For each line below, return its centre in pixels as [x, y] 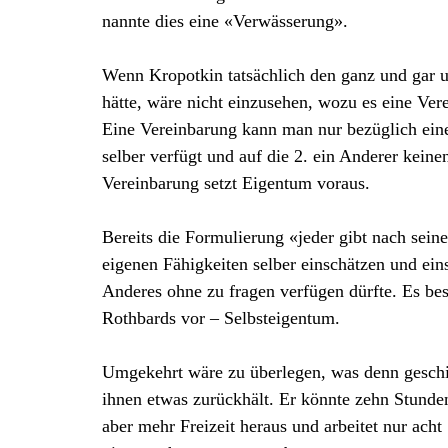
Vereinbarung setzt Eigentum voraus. [236, 182]
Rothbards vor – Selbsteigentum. [221, 317]
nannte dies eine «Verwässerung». [225, 20]
